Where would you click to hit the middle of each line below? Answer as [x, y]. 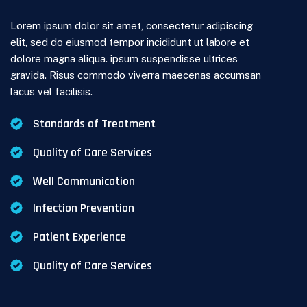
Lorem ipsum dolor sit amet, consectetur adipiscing [132, 26]
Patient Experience [79, 236]
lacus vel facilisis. [51, 91]
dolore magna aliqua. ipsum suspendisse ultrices [124, 59]
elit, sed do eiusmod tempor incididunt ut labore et [130, 42]
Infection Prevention [83, 208]
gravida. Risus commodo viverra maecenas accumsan [136, 75]
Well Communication [84, 181]
